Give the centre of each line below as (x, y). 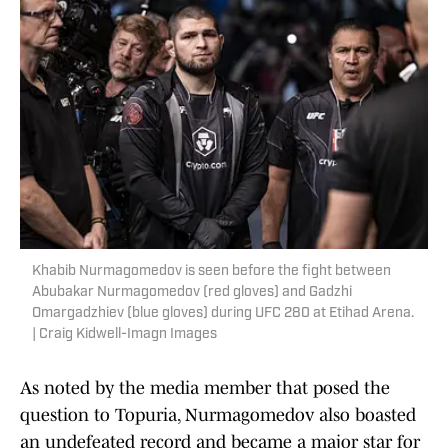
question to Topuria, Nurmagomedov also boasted (218, 415)
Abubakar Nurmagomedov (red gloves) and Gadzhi (192, 293)
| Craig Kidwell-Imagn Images (124, 335)
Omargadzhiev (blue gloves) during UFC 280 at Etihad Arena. (223, 314)
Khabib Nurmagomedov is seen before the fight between (211, 272)
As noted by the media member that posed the (205, 388)
